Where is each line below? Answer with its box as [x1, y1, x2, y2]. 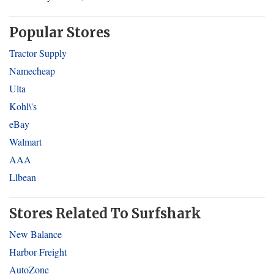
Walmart [9, 135, 42, 148]
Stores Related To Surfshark [9, 205, 201, 222]
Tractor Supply [9, 46, 67, 59]
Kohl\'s [9, 100, 37, 113]
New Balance [9, 228, 62, 240]
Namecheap [9, 64, 55, 77]
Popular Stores [9, 24, 110, 41]
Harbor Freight [9, 245, 67, 258]
